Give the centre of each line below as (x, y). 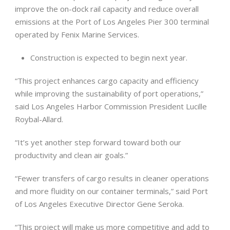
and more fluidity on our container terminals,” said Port (111, 191)
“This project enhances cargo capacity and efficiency (107, 80)
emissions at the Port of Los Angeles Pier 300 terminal (112, 21)
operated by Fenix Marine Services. (77, 34)
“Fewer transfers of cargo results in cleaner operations (112, 178)
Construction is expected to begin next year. (109, 57)
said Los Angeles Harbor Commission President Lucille (111, 106)
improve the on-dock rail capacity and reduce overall (107, 8)
